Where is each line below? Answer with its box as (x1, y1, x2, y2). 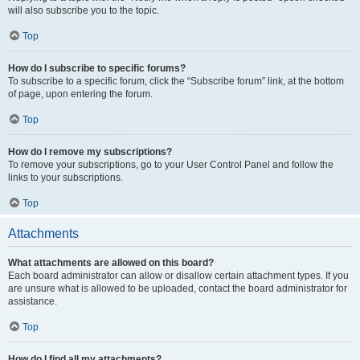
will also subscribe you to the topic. (8, 5, 159, 16)
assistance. (8, 296, 57, 307)
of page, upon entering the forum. (8, 88, 153, 100)
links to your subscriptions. (8, 172, 123, 183)
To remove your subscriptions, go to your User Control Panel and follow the (8, 159, 333, 170)
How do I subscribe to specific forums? (8, 63, 186, 74)
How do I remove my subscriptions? (8, 146, 172, 157)
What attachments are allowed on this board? (8, 257, 214, 268)
